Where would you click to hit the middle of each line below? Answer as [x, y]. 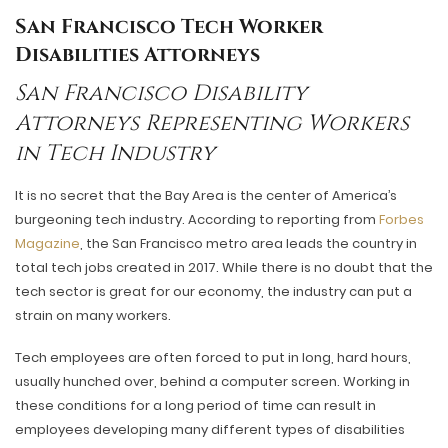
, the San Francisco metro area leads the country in [248, 243]
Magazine [47, 243]
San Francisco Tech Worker [169, 26]
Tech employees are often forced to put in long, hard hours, [213, 357]
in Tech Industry [115, 153]
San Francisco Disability [161, 93]
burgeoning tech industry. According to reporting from [197, 219]
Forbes [401, 219]
